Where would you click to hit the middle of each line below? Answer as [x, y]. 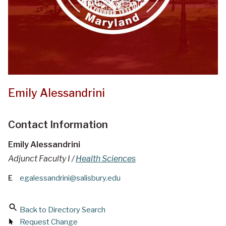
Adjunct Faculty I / [42, 159]
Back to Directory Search [63, 210]
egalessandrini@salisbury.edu [70, 178]
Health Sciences [106, 159]
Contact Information [58, 125]
